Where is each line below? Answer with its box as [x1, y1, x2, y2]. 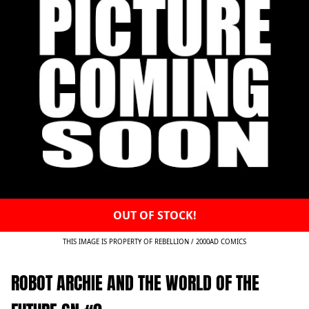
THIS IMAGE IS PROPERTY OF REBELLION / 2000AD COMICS [63, 237, 246, 247]
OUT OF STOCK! [112, 208, 197, 223]
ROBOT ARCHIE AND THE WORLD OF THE [11, 269, 259, 297]
